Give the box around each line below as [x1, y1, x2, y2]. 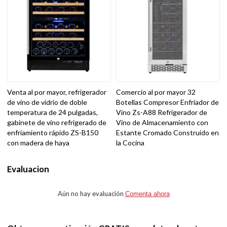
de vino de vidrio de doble [7, 97, 88, 106]
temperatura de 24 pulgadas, [7, 107, 98, 117]
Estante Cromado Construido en [116, 128, 219, 137]
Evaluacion [7, 164, 50, 175]
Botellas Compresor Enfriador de [116, 97, 219, 106]
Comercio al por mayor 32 [116, 87, 196, 96]
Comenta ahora [125, 190, 170, 198]
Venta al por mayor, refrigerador [7, 87, 107, 96]
